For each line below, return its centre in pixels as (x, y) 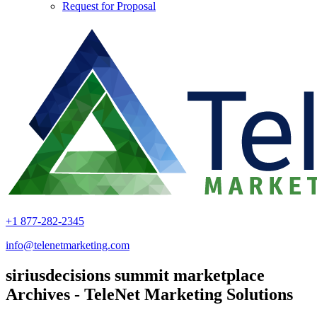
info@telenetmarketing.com (68, 245)
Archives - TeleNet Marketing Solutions (149, 294)
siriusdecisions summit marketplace (135, 275)
